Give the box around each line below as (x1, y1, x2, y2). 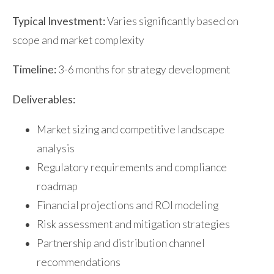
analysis (37, 141, 75, 155)
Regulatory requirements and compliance (37, 160, 227, 174)
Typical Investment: (12, 14, 105, 28)
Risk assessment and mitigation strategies (37, 217, 230, 231)
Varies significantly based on (105, 14, 239, 28)
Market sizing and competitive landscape (37, 122, 224, 136)
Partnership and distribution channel (37, 236, 205, 250)
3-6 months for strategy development (56, 63, 230, 76)
